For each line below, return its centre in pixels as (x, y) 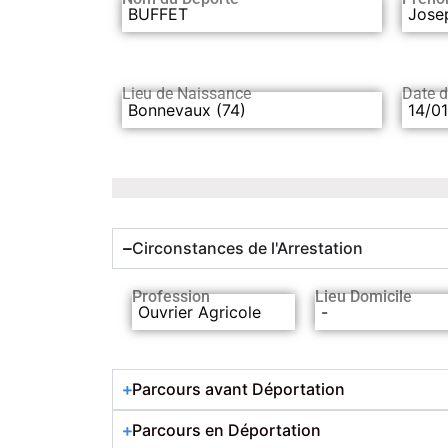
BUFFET (158, 13)
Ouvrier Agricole (199, 312)
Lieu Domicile (364, 297)
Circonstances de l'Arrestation (247, 248)
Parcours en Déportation (226, 430)
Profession (171, 297)
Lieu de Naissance (186, 93)
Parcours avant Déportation (238, 389)
